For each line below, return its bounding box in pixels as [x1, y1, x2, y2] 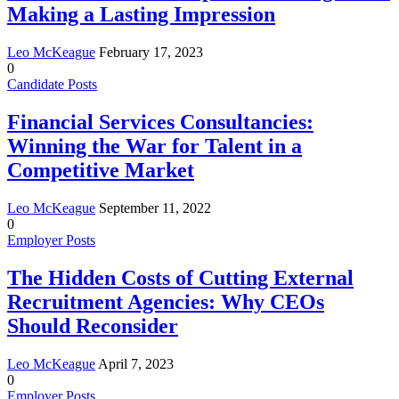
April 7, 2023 [98, 355, 174, 371]
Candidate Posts [7, 77, 97, 93]
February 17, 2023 [99, 45, 203, 61]
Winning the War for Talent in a [7, 134, 302, 158]
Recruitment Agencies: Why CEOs [7, 289, 324, 313]
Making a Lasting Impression [7, 3, 275, 27]
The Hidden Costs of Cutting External [7, 265, 354, 289]
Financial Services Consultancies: [7, 110, 313, 134]
